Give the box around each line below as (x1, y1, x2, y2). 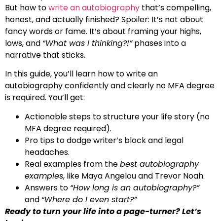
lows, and (5, 37, 42, 49)
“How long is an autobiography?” (70, 182, 199, 193)
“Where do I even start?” (41, 193, 137, 205)
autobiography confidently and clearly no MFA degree (5, 80, 215, 92)
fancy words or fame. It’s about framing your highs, (5, 25, 201, 37)
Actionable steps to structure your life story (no (25, 110, 210, 122)
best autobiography (120, 158, 199, 170)
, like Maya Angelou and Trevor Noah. (63, 170, 205, 182)
